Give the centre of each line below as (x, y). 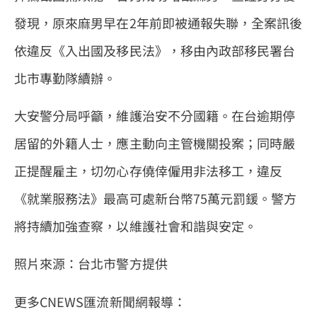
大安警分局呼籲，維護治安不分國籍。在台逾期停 (155, 115)
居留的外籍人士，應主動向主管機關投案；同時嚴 (155, 143)
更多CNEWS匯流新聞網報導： (100, 301)
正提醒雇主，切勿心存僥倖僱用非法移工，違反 (149, 170)
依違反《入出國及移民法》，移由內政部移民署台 (155, 50)
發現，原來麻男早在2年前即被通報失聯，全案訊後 (158, 22)
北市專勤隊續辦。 (65, 77)
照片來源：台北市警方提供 (91, 264)
